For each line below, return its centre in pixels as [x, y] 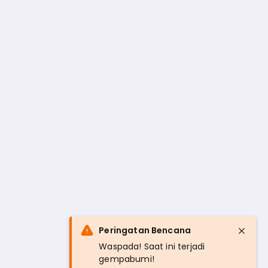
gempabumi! [127, 259]
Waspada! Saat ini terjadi [152, 246]
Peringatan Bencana [145, 230]
